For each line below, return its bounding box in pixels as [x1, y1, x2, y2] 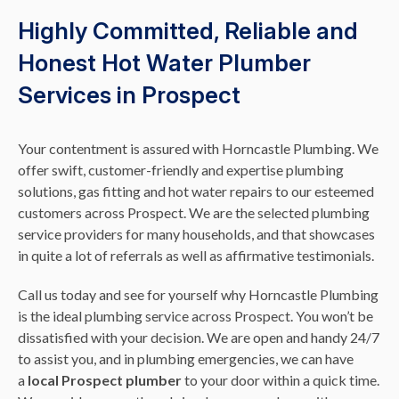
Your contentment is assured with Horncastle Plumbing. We [18, 139, 379, 157]
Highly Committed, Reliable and [18, 16, 358, 45]
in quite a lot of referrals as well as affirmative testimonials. [18, 246, 374, 264]
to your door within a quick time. [182, 370, 379, 388]
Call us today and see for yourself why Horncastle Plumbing [18, 285, 379, 303]
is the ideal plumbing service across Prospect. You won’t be [18, 306, 373, 324]
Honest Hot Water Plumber [18, 48, 311, 77]
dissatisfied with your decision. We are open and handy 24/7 [18, 328, 379, 346]
